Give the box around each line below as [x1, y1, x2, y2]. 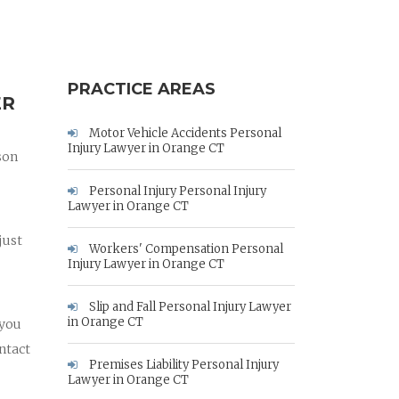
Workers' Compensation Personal [86, 241, 283, 256]
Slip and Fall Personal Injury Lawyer [86, 299, 291, 314]
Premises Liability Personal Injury [86, 357, 279, 372]
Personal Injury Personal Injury [86, 183, 266, 199]
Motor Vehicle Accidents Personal [86, 126, 281, 141]
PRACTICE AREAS [68, 79, 216, 99]
